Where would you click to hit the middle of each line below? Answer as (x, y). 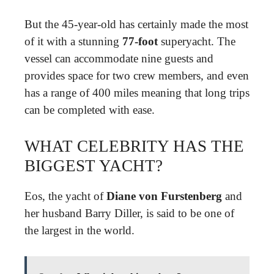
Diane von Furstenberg (164, 196)
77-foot (140, 41)
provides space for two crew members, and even (137, 76)
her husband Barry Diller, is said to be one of (129, 213)
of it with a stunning (73, 41)
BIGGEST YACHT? (94, 165)
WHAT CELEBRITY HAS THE (134, 146)
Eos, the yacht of (65, 196)
